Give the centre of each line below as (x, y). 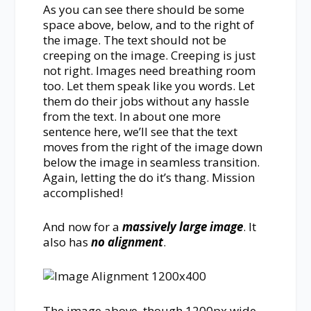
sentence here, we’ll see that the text (141, 131)
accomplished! (83, 192)
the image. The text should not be (135, 40)
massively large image (183, 227)
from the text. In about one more (132, 116)
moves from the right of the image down (153, 146)
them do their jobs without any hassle (146, 101)
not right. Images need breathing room (150, 70)
